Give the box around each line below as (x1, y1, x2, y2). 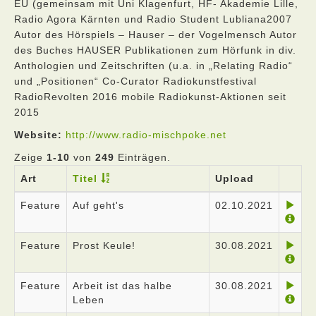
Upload (215, 173, 254, 184)
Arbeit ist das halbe (73, 280, 172, 291)
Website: (14, 129, 62, 140)
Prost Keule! (73, 240, 135, 251)
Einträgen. (114, 152, 171, 163)
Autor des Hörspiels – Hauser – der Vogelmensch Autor (14, 29, 297, 40)
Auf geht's (73, 200, 124, 211)
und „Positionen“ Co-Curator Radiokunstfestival (14, 75, 257, 87)
